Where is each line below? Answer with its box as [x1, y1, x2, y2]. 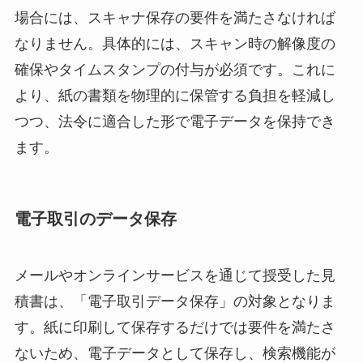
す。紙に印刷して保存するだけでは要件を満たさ [14, 318, 335, 335]
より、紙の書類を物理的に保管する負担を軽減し [14, 88, 335, 105]
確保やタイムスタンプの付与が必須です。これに [14, 62, 335, 79]
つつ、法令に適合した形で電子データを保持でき [14, 113, 335, 130]
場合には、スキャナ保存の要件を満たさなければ [14, 10, 335, 27]
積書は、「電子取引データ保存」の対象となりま [14, 293, 335, 310]
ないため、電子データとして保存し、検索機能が [14, 344, 335, 361]
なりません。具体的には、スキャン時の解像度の [14, 36, 335, 53]
